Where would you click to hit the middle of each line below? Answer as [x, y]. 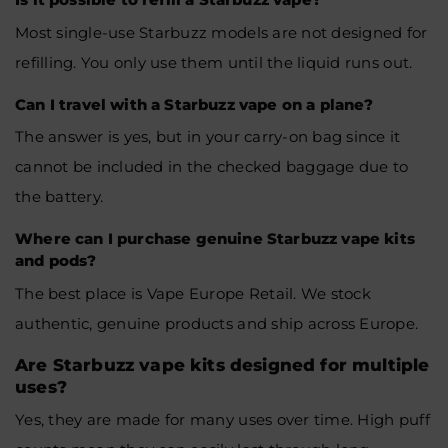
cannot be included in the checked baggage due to [212, 166]
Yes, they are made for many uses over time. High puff [222, 419]
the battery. [59, 196]
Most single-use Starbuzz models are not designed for [221, 32]
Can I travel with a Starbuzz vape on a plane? [194, 104]
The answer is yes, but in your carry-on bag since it [208, 136]
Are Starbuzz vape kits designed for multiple [222, 364]
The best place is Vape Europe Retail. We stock [193, 293]
